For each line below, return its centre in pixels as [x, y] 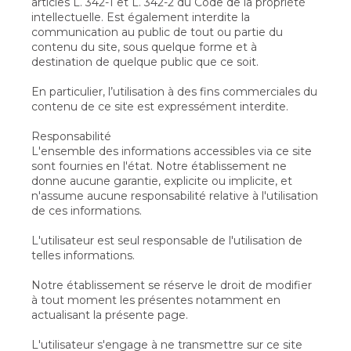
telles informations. [83, 255]
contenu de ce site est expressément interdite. [160, 107]
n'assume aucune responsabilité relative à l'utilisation [175, 196]
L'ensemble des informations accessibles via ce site [172, 151]
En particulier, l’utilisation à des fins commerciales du [174, 92]
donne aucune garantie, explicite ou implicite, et [162, 181]
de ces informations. [87, 211]
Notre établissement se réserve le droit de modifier [172, 285]
